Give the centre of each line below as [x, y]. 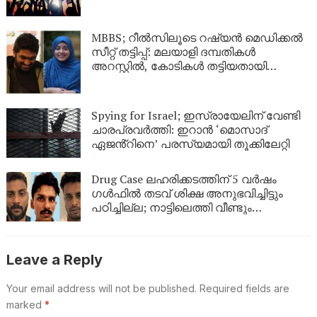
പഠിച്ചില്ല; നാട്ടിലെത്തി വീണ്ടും [171, 208]
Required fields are [244, 289]
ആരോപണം [124, 80]
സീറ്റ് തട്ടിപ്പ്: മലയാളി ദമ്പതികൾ [173, 52]
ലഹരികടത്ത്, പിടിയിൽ [151, 222]
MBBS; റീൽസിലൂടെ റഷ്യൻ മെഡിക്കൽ [197, 38]
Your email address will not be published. [101, 289]
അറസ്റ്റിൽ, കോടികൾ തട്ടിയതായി [179, 66]
